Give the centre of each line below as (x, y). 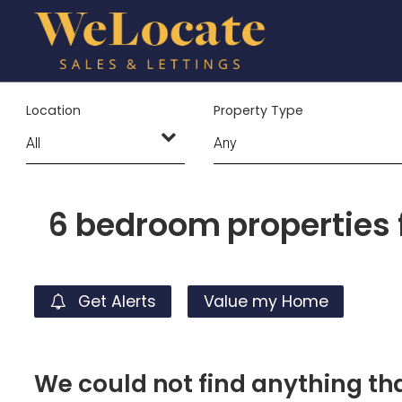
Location (54, 110)
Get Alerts (115, 301)
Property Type (258, 110)
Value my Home (266, 301)
